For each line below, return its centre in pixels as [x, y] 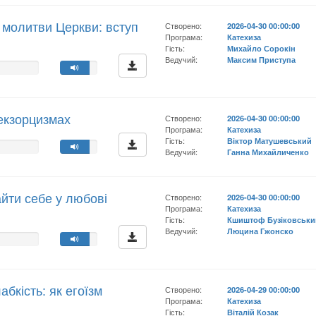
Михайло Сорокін [262, 48]
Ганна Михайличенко [268, 152]
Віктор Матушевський [270, 140]
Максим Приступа [262, 59]
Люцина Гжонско [261, 231]
